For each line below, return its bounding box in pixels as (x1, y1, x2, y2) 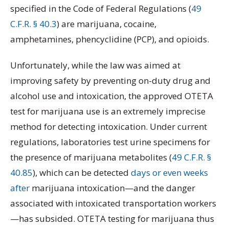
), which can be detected (33, 167, 131, 179)
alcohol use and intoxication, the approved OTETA (10, 90, 213, 102)
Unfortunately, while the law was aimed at (10, 59, 180, 72)
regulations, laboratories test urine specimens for (10, 136, 210, 148)
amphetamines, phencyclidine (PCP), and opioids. (10, 33, 211, 45)
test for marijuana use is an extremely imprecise (10, 105, 205, 118)
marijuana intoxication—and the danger (30, 182, 195, 194)
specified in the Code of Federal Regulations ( (10, 2, 191, 14)
